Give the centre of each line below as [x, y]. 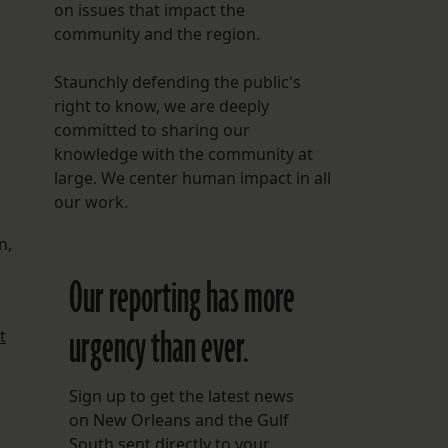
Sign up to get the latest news [181, 396]
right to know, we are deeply [161, 106]
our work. [90, 202]
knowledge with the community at [183, 154]
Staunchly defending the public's [177, 82]
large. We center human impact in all [192, 178]
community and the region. [156, 34]
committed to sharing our [151, 130]
